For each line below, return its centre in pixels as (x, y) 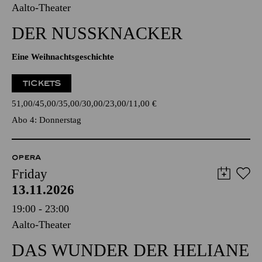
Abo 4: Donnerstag (46, 120)
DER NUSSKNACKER (97, 33)
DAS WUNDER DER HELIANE (130, 250)
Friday (30, 174)
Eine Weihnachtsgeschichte (63, 57)
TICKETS (42, 83)
